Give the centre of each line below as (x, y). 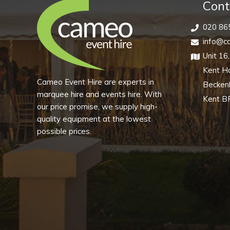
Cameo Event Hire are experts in (95, 82)
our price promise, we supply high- (97, 107)
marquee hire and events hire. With (99, 94)
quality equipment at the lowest (94, 119)
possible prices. (64, 131)
